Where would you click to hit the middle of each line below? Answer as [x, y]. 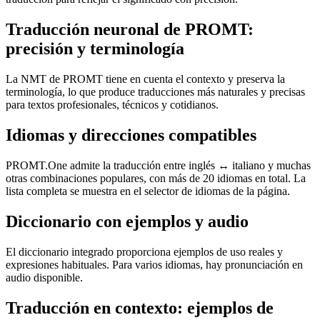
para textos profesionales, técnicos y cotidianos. [112, 105]
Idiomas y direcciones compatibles [131, 135]
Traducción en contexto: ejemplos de [140, 307]
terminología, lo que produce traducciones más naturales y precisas [155, 92]
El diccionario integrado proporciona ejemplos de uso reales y [144, 251]
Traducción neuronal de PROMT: [130, 30]
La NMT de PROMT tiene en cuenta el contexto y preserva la [145, 79]
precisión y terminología [95, 49]
